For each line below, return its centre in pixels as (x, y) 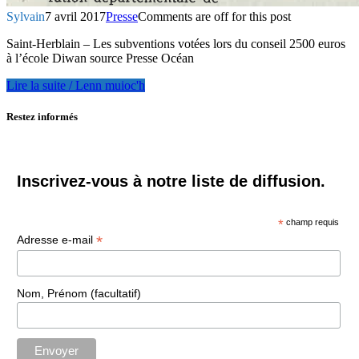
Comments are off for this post (214, 16)
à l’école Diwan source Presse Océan (100, 58)
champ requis (312, 222)
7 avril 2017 (75, 16)
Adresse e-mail (56, 239)
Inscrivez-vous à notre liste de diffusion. (171, 181)
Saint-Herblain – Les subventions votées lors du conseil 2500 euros (176, 43)
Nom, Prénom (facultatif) (79, 293)
